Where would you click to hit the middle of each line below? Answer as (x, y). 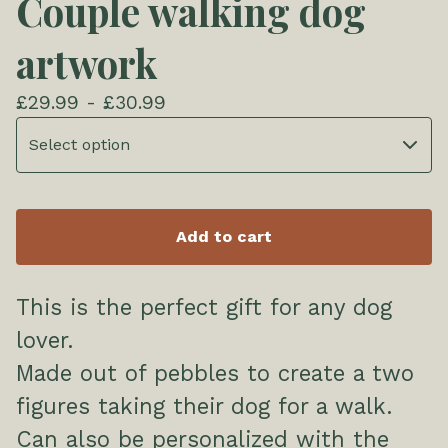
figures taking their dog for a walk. (204, 406)
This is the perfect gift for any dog (204, 307)
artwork (86, 63)
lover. (44, 340)
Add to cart (224, 237)
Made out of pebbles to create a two (215, 373)
